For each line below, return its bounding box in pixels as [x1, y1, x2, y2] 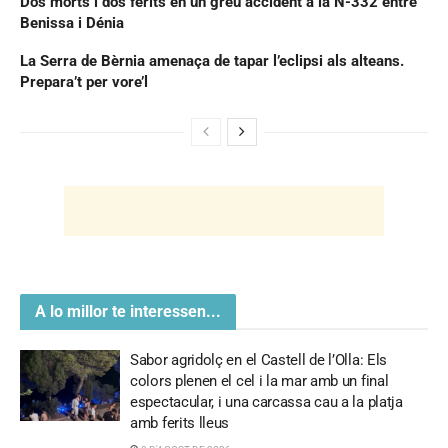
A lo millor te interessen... [35, 301, 221, 321]
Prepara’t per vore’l [20, 72, 148, 91]
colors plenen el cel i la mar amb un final [130, 371, 389, 390]
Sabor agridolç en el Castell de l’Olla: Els [130, 350, 388, 369]
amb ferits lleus [130, 413, 230, 432]
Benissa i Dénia [20, 13, 124, 32]
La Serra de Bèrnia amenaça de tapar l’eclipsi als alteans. [20, 51, 404, 70]
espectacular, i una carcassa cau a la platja [130, 392, 403, 411]
